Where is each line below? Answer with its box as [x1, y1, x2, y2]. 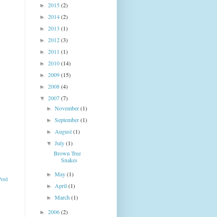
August [55, 127, 74, 135]
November [55, 104, 81, 112]
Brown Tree [53, 149, 81, 157]
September [55, 116, 81, 124]
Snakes [61, 156, 77, 164]
